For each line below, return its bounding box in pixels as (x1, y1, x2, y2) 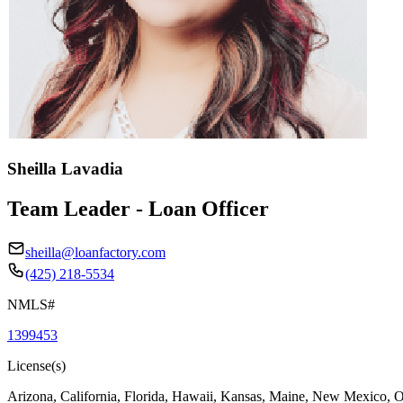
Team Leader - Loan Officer (7, 196, 269, 220)
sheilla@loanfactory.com (25, 244, 166, 260)
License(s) (7, 357, 66, 373)
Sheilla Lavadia (7, 158, 123, 178)
